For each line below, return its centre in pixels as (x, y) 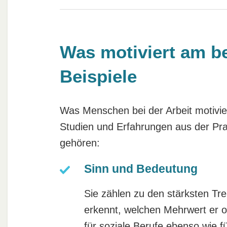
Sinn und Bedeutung (141, 168)
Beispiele (98, 77)
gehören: (80, 143)
